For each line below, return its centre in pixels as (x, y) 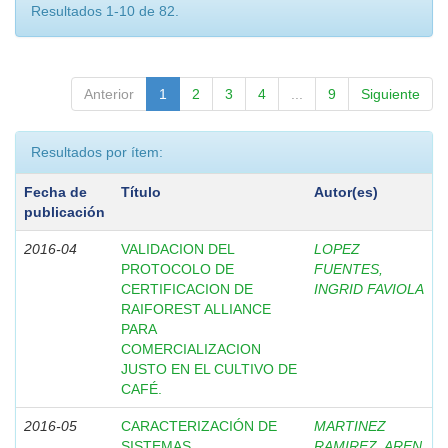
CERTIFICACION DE (187, 289)
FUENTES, (348, 269)
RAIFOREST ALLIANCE (196, 309)
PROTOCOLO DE (177, 269)
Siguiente (390, 94)
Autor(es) (346, 192)
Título (141, 192)
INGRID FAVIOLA (369, 289)
